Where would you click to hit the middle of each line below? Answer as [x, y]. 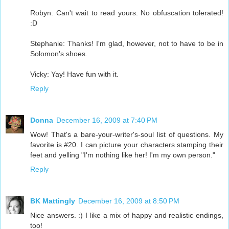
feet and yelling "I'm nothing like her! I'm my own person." [123, 155]
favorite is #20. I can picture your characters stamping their [127, 144]
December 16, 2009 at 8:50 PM [129, 201]
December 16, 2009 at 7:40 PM [107, 120]
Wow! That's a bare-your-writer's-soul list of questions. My [127, 134]
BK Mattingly [53, 201]
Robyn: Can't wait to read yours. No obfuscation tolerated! [127, 13]
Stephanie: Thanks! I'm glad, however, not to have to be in [127, 43]
